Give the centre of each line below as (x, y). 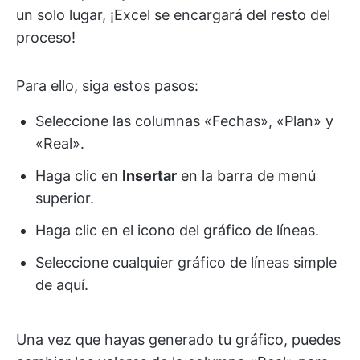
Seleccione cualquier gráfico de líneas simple (186, 262)
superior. (65, 198)
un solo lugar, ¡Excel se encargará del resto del (173, 14)
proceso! (46, 37)
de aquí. (62, 284)
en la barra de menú (246, 175)
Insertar (149, 175)
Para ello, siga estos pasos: (107, 85)
